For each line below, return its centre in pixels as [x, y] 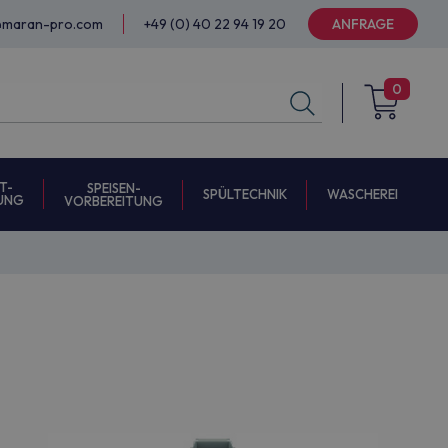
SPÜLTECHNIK [245, 194]
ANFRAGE [363, 24]
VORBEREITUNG [113, 200]
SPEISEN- [113, 187]
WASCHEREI [362, 194]
